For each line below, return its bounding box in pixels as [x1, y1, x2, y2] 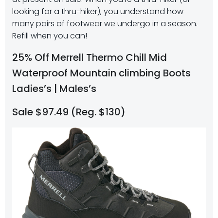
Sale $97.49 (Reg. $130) [12, 105, 126, 119]
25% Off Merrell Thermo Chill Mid [12, 50, 167, 64]
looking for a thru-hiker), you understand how [12, 5, 183, 17]
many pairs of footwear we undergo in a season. [12, 18, 198, 29]
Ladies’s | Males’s [12, 81, 96, 95]
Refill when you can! [12, 30, 87, 41]
